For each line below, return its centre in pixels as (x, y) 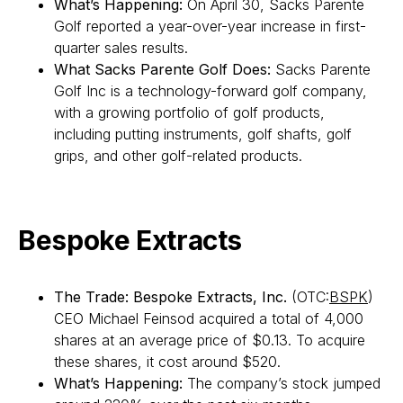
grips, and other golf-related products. (178, 156)
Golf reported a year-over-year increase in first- (210, 26)
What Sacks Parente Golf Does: (165, 69)
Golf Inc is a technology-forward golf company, (210, 91)
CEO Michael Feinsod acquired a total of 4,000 (209, 318)
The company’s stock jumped (282, 383)
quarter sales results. (121, 48)
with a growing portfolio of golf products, (189, 112)
